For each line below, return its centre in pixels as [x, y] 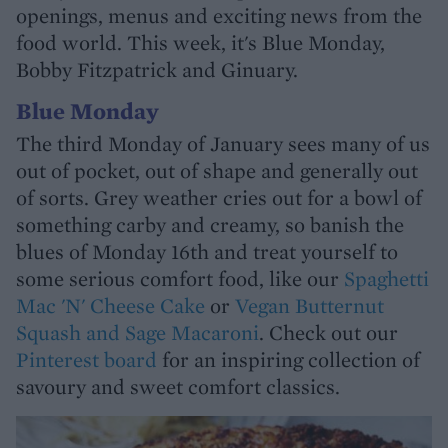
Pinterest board [86, 359]
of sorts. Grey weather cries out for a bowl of [219, 197]
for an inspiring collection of [288, 359]
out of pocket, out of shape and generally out [217, 170]
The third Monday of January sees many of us [223, 143]
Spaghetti [386, 278]
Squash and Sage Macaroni [137, 332]
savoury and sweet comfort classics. [178, 386]
